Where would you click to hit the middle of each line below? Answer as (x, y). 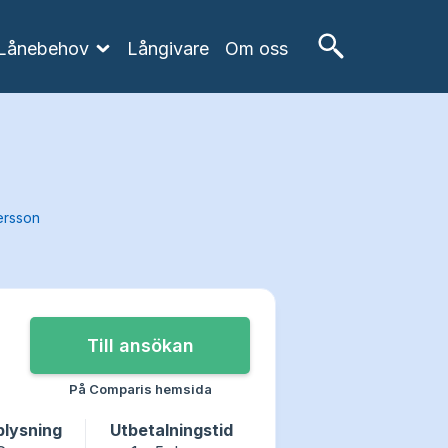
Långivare (168, 48)
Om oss (256, 48)
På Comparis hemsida (140, 389)
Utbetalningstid (172, 430)
